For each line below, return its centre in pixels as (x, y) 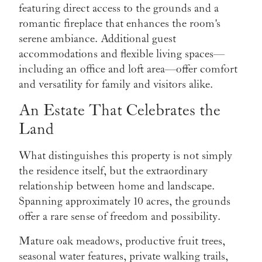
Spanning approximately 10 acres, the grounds (125, 201)
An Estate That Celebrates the (120, 111)
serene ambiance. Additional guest (97, 39)
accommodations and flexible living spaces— (122, 54)
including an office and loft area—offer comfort (128, 69)
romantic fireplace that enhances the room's (120, 24)
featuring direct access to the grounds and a (119, 8)
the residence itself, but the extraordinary (113, 171)
